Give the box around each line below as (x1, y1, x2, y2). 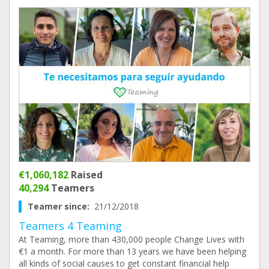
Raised (68, 168, 103, 181)
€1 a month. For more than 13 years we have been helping (19, 246, 246, 257)
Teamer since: (28, 201, 94, 212)
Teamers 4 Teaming (19, 219, 122, 233)
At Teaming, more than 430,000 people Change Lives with (19, 234, 244, 245)
